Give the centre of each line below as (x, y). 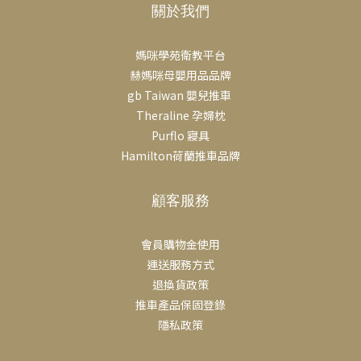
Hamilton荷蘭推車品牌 (180, 156)
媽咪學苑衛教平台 (180, 55)
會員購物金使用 (180, 245)
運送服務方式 (180, 265)
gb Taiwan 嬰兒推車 (180, 95)
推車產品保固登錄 (180, 305)
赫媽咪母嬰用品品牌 (180, 75)
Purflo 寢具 (180, 136)
